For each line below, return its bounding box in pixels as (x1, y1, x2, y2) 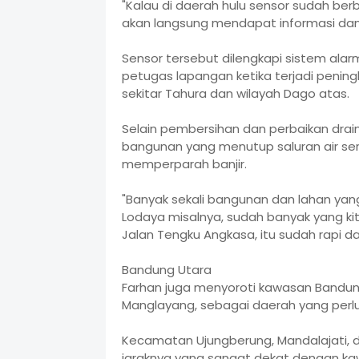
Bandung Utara (122, 261, 212, 278)
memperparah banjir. (122, 155, 247, 172)
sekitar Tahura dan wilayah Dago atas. (122, 85, 349, 102)
